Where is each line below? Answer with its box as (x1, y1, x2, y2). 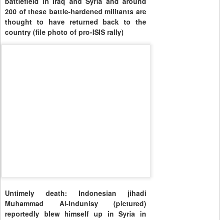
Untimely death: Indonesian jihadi (5, 188, 146, 198)
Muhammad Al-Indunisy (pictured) (5, 198, 146, 208)
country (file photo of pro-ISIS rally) (5, 27, 124, 37)
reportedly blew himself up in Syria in (5, 208, 146, 219)
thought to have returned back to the (5, 17, 146, 27)
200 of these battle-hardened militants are (5, 6, 146, 17)
